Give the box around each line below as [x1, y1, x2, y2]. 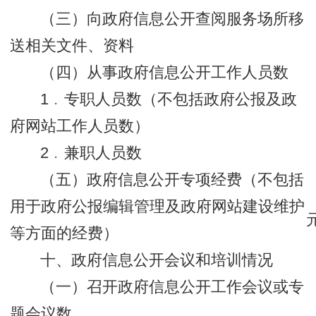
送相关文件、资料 [10, 37, 135, 55]
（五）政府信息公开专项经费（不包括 [40, 171, 305, 189]
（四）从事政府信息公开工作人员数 [40, 64, 289, 82]
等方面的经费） [10, 225, 119, 243]
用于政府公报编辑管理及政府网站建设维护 [10, 198, 305, 216]
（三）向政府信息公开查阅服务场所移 [40, 11, 305, 28]
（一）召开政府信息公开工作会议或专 [40, 279, 305, 296]
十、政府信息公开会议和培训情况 [40, 252, 274, 269]
